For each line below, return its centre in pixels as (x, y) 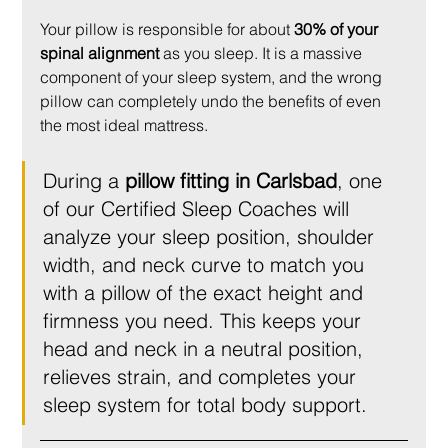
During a (84, 181)
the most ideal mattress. (124, 125)
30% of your (338, 29)
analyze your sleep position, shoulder (212, 237)
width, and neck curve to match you (207, 265)
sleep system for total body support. (205, 405)
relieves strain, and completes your (203, 377)
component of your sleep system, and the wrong (213, 77)
